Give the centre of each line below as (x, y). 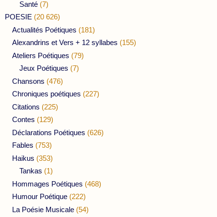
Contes (23, 120)
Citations (26, 107)
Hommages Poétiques (47, 184)
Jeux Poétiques (44, 68)
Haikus (23, 158)
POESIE (18, 17)
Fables (23, 145)
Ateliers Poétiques (41, 55)
